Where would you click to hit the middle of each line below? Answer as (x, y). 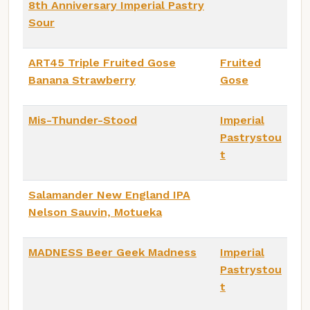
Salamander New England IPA (109, 194)
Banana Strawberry (82, 80)
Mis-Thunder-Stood (83, 120)
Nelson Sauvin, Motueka (95, 212)
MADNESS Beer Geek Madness (112, 252)
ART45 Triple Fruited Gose (102, 62)
